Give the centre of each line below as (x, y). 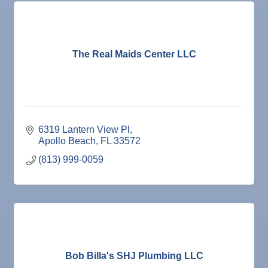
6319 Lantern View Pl (84, 130)
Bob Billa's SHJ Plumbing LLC (134, 255)
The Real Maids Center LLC (134, 54)
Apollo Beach (67, 141)
